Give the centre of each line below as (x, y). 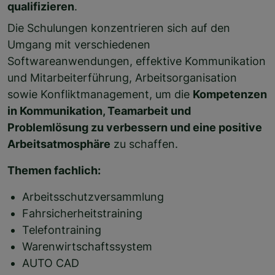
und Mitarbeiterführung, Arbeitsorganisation (122, 78)
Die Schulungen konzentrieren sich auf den (119, 28)
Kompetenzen (230, 94)
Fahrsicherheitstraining (82, 213)
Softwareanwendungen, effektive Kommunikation (137, 61)
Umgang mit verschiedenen (79, 45)
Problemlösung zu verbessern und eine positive (135, 127)
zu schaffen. (144, 144)
